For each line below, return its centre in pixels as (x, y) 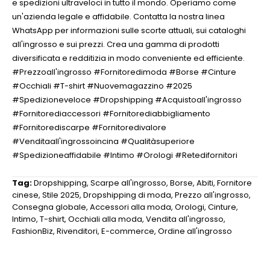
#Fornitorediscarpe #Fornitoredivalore (89, 127)
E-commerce (128, 231)
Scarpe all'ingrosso (128, 183)
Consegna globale (49, 207)
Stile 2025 (61, 195)
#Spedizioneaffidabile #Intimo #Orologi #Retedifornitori (125, 155)
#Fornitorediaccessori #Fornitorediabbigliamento (111, 114)
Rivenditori (77, 231)
